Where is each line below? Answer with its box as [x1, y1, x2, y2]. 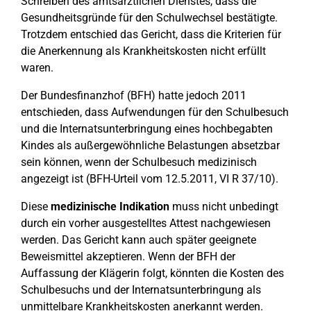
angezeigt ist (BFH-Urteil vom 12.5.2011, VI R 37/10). [21, 172, 278, 185]
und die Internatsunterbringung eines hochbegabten [21, 122, 273, 135]
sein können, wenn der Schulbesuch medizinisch [21, 155, 257, 169]
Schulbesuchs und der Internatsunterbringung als [21, 283, 261, 296]
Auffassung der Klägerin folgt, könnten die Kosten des [21, 267, 284, 280]
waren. [21, 61, 53, 74]
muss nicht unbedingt [169, 200, 278, 213]
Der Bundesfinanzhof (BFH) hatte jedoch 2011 [21, 89, 246, 102]
